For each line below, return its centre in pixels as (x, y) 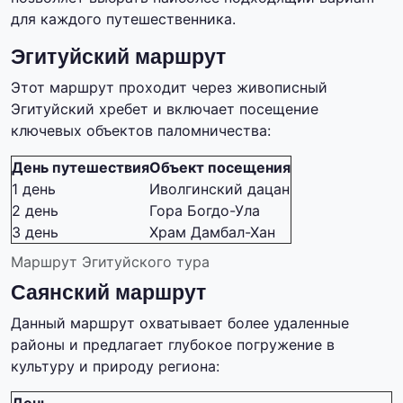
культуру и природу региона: (115, 367)
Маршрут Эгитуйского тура (110, 262)
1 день (34, 189)
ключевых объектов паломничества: (141, 131)
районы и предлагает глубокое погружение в (173, 345)
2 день (35, 211)
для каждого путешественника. (123, 19)
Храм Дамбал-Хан (212, 233)
